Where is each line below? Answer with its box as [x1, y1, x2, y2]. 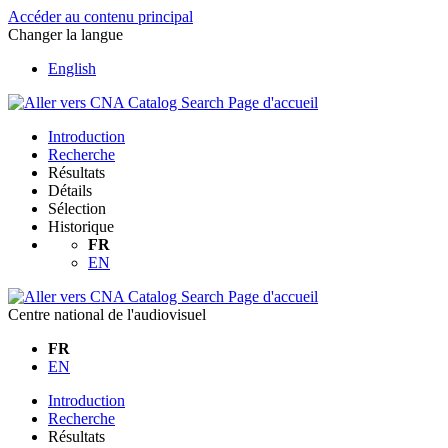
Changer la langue [8, 26, 123, 43]
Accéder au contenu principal [8, 8, 193, 25]
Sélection [48, 200, 106, 217]
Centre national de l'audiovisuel [8, 306, 206, 323]
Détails [48, 182, 92, 199]
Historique [48, 218, 114, 235]
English [48, 60, 96, 77]
